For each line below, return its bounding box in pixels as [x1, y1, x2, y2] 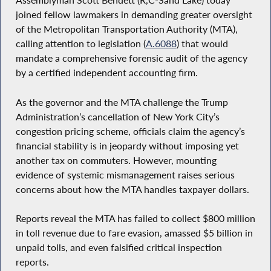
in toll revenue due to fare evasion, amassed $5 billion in [15, 227, 253, 240]
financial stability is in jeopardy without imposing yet [15, 139, 239, 152]
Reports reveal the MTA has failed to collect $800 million [15, 212, 255, 225]
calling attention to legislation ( [15, 37, 146, 50]
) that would [176, 37, 228, 50]
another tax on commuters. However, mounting [15, 154, 217, 166]
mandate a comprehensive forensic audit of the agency [15, 51, 247, 64]
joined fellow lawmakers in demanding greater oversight [15, 8, 252, 21]
